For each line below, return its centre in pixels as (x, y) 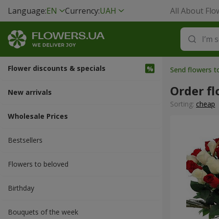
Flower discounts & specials (57, 68)
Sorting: (183, 104)
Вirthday (21, 188)
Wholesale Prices (38, 116)
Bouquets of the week (43, 212)
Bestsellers (25, 140)
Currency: (82, 11)
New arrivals (30, 92)
